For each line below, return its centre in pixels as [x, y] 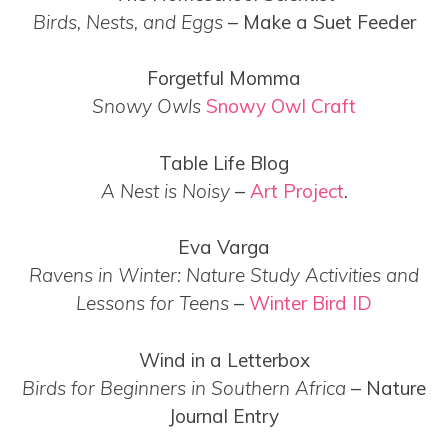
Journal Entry [224, 415]
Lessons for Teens [152, 303]
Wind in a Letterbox [224, 359]
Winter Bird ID [310, 303]
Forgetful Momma [224, 78]
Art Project [296, 190]
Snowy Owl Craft [281, 106]
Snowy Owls [146, 106]
